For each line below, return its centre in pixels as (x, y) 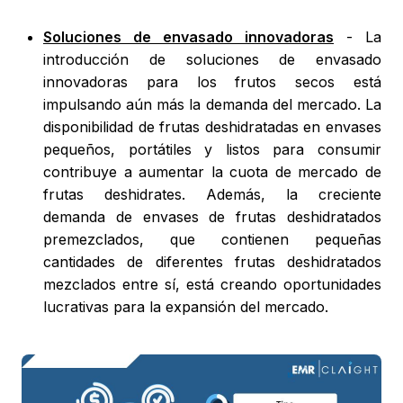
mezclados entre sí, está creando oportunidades (212, 285)
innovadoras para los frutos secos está (212, 82)
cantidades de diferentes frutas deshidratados (212, 262)
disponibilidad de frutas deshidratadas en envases (212, 127)
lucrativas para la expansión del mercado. (186, 307)
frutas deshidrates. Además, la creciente (212, 195)
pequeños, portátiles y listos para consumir (212, 150)
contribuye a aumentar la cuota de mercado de (212, 172)
